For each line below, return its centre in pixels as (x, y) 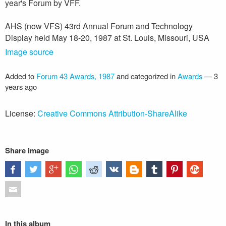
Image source (29, 52)
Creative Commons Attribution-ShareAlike (112, 113)
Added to (21, 76)
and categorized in (146, 76)
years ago (21, 87)
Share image (27, 150)
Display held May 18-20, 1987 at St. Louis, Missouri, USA (107, 38)
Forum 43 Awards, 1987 (75, 76)
